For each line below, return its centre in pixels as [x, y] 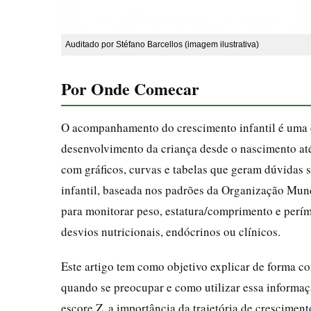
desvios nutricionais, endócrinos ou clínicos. [171, 231]
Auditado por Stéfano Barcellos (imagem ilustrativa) [162, 44]
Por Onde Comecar [130, 88]
